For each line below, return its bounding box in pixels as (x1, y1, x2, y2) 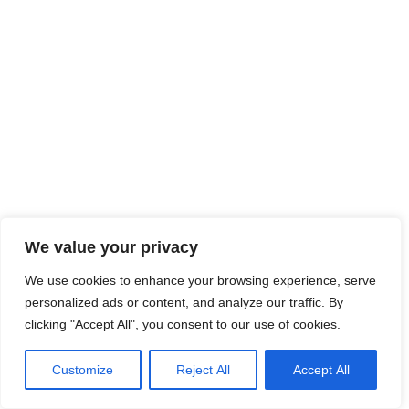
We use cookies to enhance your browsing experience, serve (25, 273, 376, 288)
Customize (52, 362, 114, 377)
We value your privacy (25, 238, 198, 257)
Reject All (176, 362, 230, 377)
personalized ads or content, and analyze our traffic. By (25, 295, 343, 309)
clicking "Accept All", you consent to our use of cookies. (25, 317, 341, 331)
